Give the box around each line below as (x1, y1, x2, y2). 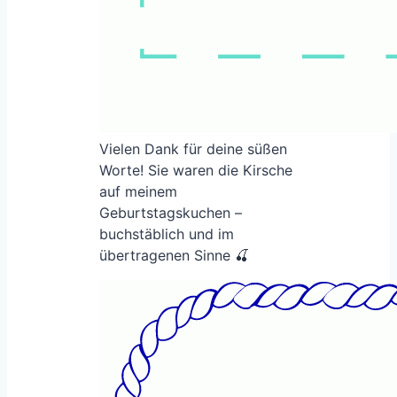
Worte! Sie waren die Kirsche (99, 161, 292, 180)
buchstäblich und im (99, 225, 234, 244)
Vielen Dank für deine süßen (99, 140, 287, 159)
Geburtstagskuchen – (99, 204, 242, 222)
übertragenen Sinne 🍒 (99, 246, 249, 265)
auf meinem (99, 183, 177, 201)
